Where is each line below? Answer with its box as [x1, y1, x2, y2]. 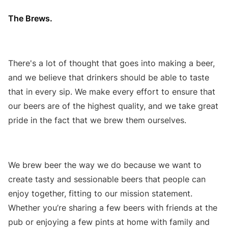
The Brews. [8, 13, 52, 23]
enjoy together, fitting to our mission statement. [8, 188, 192, 198]
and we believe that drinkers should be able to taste [8, 72, 209, 82]
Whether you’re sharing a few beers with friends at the [8, 202, 217, 213]
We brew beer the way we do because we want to [8, 159, 202, 170]
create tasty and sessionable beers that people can [8, 174, 206, 184]
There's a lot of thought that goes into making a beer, [8, 58, 215, 68]
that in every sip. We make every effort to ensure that [8, 86, 215, 97]
